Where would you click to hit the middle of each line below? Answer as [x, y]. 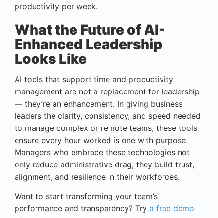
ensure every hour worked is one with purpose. [101, 140]
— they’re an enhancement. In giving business [99, 104]
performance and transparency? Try [82, 209]
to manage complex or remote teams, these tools [106, 128]
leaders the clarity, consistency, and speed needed [108, 116]
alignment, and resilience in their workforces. [97, 177]
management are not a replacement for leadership [107, 92]
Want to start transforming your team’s [86, 196]
